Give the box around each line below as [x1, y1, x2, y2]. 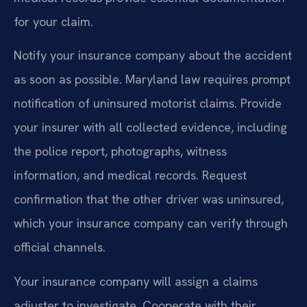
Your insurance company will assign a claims [14, 273, 258, 289]
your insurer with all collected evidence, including [14, 119, 287, 136]
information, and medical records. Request [14, 167, 247, 184]
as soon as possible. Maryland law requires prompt [14, 71, 291, 88]
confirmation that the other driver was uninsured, [14, 191, 284, 208]
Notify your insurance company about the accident [14, 47, 292, 64]
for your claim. [14, 14, 93, 30]
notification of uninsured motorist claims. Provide [14, 95, 282, 112]
